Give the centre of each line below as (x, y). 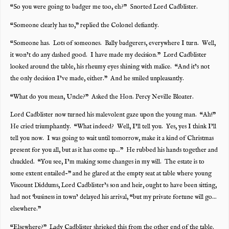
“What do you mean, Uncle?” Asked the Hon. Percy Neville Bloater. (102, 97)
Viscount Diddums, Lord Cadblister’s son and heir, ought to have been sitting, (113, 186)
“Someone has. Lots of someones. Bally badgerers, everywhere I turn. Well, (113, 44)
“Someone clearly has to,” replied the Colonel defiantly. (84, 25)
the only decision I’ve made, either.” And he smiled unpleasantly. (97, 79)
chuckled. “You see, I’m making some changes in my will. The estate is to (107, 162)
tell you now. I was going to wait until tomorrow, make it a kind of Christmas (112, 139)
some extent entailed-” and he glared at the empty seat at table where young (111, 174)
